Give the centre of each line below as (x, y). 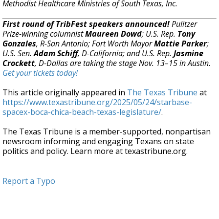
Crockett (19, 63)
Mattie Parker (180, 44)
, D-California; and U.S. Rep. (126, 53)
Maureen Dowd (113, 34)
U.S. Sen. (18, 53)
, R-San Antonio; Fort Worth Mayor (95, 44)
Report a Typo (29, 181)
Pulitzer (183, 24)
